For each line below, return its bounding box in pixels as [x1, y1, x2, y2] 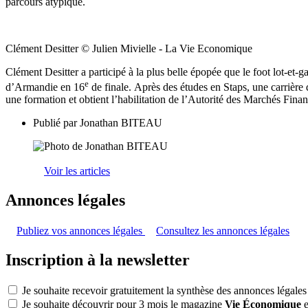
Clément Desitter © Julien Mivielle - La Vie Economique [5, 42, 252, 54]
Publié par [33, 117, 80, 129]
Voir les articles [44, 165, 110, 177]
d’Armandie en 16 [5, 81, 85, 93]
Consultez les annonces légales [156, 224, 289, 236]
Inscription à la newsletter [5, 250, 190, 269]
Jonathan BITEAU [80, 117, 162, 129]
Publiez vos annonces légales [16, 224, 145, 236]
